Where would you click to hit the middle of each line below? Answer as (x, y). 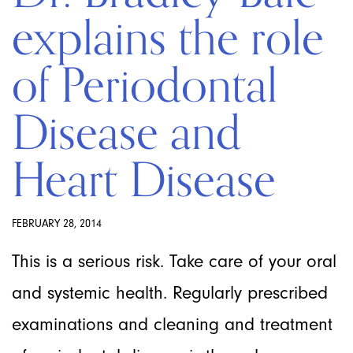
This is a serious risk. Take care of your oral (174, 261)
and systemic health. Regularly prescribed (170, 293)
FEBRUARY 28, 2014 (57, 223)
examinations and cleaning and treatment (172, 324)
